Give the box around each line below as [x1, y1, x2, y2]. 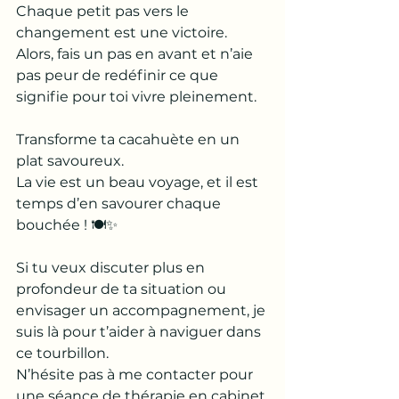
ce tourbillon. [16, 345, 112, 362]
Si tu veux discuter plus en [16, 259, 208, 276]
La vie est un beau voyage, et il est [16, 174, 262, 191]
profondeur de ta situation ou [16, 281, 230, 297]
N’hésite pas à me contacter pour [16, 366, 256, 383]
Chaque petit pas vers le [16, 3, 192, 20]
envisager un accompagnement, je [16, 302, 269, 319]
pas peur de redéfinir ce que [16, 67, 222, 84]
